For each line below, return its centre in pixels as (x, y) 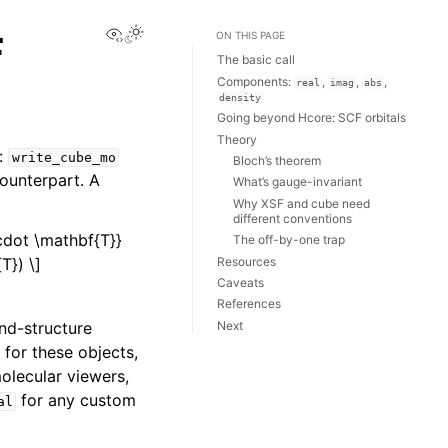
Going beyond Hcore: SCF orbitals (311, 118)
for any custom (76, 400)
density (239, 97)
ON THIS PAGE (250, 35)
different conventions (292, 218)
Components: (255, 81)
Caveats (240, 282)
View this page (179, 32)
